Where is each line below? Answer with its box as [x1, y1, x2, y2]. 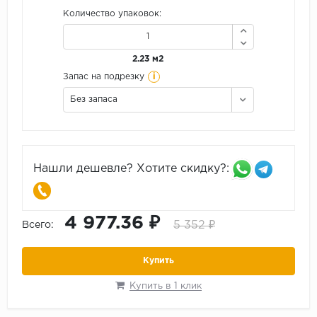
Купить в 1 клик [129, 282, 202, 291]
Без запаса [70, 96, 117, 104]
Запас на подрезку [63, 73, 144, 81]
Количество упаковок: [63, 10, 161, 18]
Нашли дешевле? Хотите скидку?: [33, 163, 229, 175]
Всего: [22, 221, 54, 230]
